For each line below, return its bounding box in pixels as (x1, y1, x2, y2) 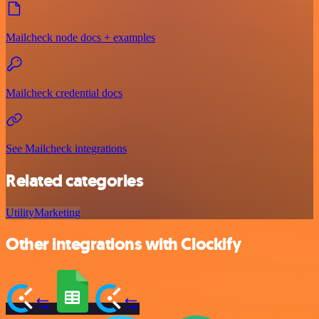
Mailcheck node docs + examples (6, 31, 155, 43)
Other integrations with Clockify (6, 233, 241, 256)
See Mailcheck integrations (6, 142, 127, 155)
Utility (6, 206, 34, 219)
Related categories (6, 169, 144, 192)
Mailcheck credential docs (6, 86, 122, 99)
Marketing (34, 206, 80, 219)
